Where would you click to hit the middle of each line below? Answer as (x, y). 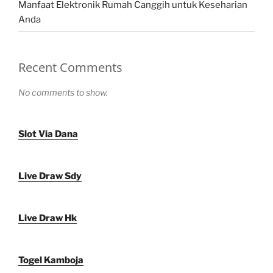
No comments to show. (63, 93)
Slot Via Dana (48, 134)
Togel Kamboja (51, 261)
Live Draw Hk (48, 218)
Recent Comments (70, 68)
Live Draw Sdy (50, 176)
